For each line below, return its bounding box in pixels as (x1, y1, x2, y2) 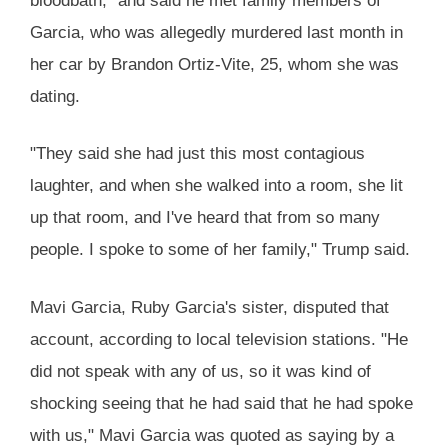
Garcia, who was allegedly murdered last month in (30, 22, 403, 42)
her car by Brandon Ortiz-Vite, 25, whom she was (30, 54, 399, 74)
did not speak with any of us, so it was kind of (30, 361, 371, 381)
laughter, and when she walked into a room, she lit (30, 176, 403, 196)
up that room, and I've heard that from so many (30, 208, 380, 228)
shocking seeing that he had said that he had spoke (30, 393, 413, 413)
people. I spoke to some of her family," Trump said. (30, 240, 410, 260)
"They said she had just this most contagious (30, 144, 365, 164)
